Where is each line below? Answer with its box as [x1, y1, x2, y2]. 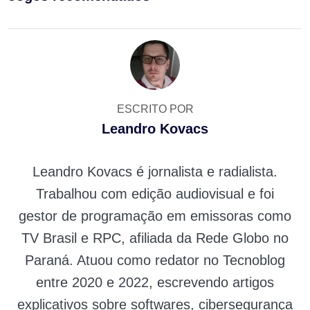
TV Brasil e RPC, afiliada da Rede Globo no [21, 230, 289, 246]
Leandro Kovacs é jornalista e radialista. [33, 164, 277, 180]
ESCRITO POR [116, 103, 194, 116]
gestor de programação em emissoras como [19, 208, 291, 224]
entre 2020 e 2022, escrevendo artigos [36, 275, 274, 291]
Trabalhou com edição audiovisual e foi [36, 186, 274, 202]
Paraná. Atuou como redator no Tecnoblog [25, 253, 285, 268]
